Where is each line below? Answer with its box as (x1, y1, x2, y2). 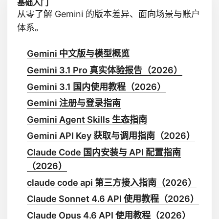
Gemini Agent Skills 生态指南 (27, 114, 147, 125)
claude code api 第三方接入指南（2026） (27, 177, 197, 188)
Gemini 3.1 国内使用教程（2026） (27, 81, 166, 92)
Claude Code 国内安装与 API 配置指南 (27, 147, 181, 157)
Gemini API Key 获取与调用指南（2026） (27, 131, 195, 141)
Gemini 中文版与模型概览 (27, 48, 130, 59)
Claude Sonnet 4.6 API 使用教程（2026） (27, 194, 199, 204)
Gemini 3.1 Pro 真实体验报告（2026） (27, 65, 182, 75)
